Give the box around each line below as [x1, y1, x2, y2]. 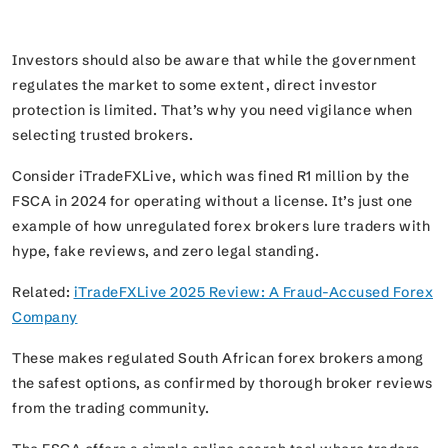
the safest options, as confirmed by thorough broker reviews [12, 374, 433, 393]
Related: [12, 283, 74, 302]
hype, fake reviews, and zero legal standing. [12, 242, 319, 261]
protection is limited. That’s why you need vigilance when [12, 101, 413, 120]
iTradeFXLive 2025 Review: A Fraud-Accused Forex [73, 283, 433, 302]
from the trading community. [12, 399, 210, 418]
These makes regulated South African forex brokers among [12, 349, 424, 368]
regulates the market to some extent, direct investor [12, 76, 377, 95]
